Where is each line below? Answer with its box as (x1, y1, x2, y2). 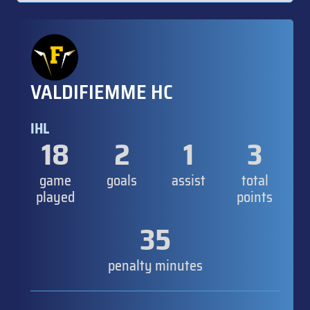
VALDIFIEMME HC (30, 77, 173, 108)
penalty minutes (107, 255, 203, 277)
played (36, 186, 75, 209)
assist (171, 170, 206, 192)
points (237, 186, 273, 209)
